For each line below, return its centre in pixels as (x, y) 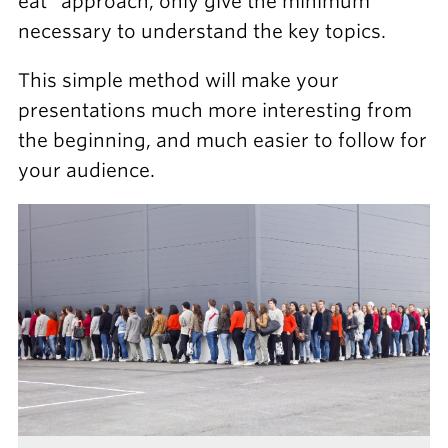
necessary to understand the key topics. (201, 31)
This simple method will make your (178, 80)
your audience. (86, 170)
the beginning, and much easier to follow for (222, 140)
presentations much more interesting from (214, 110)
